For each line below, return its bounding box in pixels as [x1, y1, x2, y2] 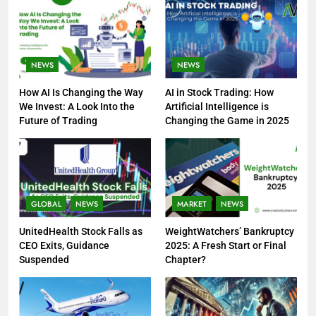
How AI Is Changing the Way [19, 86, 143, 98]
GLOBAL [31, 197, 61, 209]
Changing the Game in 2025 [165, 114, 289, 126]
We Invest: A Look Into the [19, 100, 135, 112]
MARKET [177, 197, 207, 209]
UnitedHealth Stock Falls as [19, 225, 142, 237]
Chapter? [165, 253, 206, 265]
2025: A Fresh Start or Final [165, 239, 286, 251]
